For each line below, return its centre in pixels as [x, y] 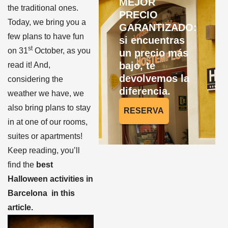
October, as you [62, 51]
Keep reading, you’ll [44, 150]
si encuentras [152, 40]
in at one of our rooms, [48, 122]
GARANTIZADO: [158, 27]
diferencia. [145, 91]
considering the [35, 79]
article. [20, 207]
